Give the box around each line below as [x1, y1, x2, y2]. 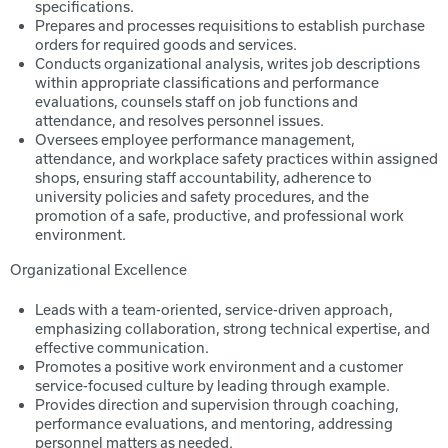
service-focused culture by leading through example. [35, 377, 390, 394]
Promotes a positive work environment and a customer [35, 358, 403, 375]
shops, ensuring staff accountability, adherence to [35, 169, 372, 186]
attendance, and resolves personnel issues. [35, 112, 324, 129]
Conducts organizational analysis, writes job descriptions [35, 55, 420, 72]
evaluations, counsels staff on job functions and [35, 93, 358, 110]
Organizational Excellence [10, 261, 187, 278]
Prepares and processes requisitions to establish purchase [35, 17, 425, 34]
